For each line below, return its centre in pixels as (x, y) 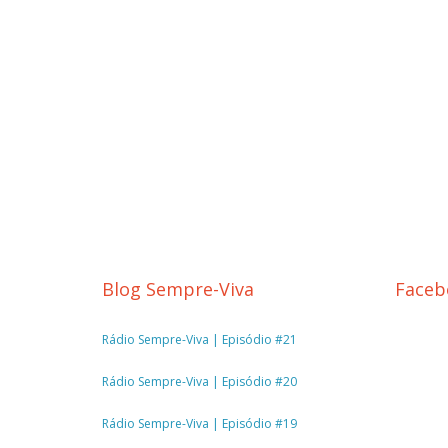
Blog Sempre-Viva (178, 289)
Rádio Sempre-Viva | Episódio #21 (199, 339)
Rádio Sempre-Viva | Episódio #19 (199, 423)
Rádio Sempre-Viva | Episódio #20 (199, 381)
